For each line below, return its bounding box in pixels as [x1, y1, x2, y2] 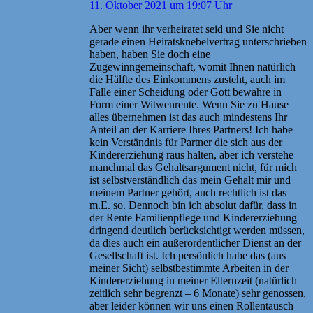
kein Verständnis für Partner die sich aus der [89, 136, 282, 148]
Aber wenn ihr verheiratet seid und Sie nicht [89, 22, 284, 35]
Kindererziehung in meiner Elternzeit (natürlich [89, 274, 297, 286]
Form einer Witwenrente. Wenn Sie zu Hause [89, 98, 289, 110]
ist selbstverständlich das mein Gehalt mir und [89, 173, 291, 186]
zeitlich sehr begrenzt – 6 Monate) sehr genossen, [89, 286, 306, 299]
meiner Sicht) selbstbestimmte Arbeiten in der [89, 261, 289, 274]
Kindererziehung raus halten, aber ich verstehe [89, 148, 293, 161]
